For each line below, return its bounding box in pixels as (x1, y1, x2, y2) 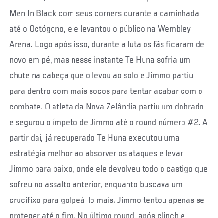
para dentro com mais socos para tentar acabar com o (9, 87, 203, 97)
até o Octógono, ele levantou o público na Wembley (9, 24, 191, 35)
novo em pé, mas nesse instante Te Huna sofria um (9, 55, 191, 66)
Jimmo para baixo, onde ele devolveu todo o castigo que (9, 164, 208, 175)
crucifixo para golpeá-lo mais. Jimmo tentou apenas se (9, 196, 205, 206)
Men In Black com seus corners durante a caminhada (9, 9, 200, 19)
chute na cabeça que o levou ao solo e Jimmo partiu (9, 71, 194, 81)
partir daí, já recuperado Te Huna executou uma (9, 133, 180, 144)
